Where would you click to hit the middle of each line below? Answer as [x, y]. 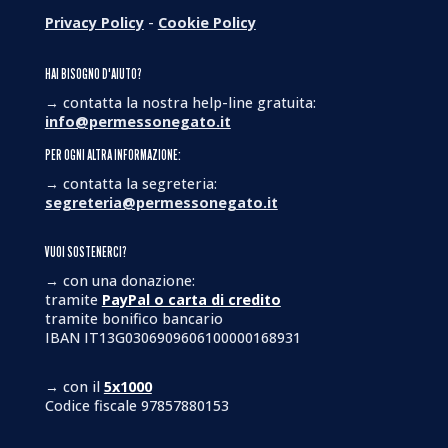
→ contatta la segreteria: [130, 184]
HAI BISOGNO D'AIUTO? [93, 73]
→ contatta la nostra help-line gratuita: [180, 102]
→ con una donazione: [119, 281]
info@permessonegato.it [137, 121]
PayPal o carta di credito [191, 300]
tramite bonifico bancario [133, 319]
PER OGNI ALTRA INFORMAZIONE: [112, 155]
